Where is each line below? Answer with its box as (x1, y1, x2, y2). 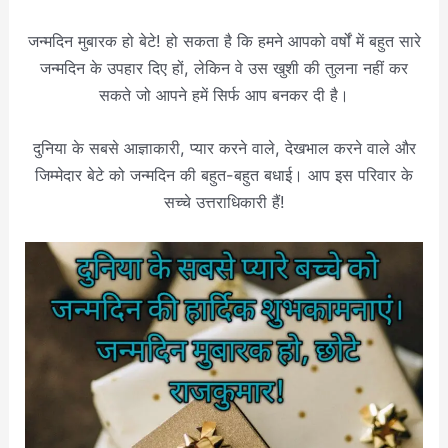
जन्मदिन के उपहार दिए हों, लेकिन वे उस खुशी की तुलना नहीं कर (40, 57, 408, 78)
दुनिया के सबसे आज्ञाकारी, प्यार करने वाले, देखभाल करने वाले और (32, 138, 416, 159)
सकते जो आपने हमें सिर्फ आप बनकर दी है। (99, 84, 349, 105)
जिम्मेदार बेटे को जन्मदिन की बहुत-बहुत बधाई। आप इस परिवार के (35, 165, 413, 186)
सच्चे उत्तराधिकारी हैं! (163, 192, 285, 213)
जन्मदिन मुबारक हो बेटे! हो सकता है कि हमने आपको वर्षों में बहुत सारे (27, 30, 421, 51)
